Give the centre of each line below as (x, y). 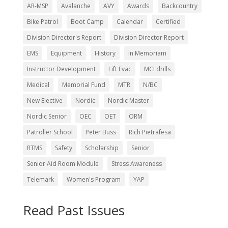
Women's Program (93, 180)
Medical (38, 85)
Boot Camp (87, 22)
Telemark (40, 180)
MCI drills (157, 69)
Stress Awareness (136, 164)
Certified (168, 22)
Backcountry (179, 6)
